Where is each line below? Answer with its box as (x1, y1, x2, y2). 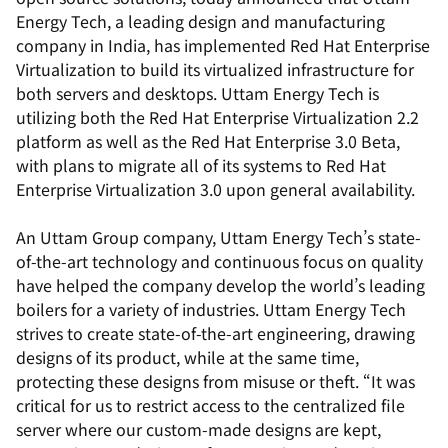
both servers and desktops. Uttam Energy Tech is (16, 81, 379, 105)
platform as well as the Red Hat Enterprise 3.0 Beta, (16, 129, 400, 153)
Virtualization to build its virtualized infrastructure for (16, 57, 414, 81)
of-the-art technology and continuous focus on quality (16, 249, 423, 273)
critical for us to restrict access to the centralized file (16, 393, 405, 417)
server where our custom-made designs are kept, (16, 417, 381, 441)
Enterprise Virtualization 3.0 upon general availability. (16, 177, 415, 201)
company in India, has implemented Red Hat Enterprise (16, 33, 430, 57)
